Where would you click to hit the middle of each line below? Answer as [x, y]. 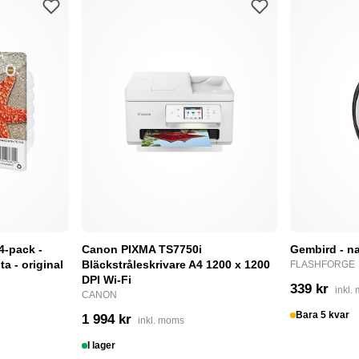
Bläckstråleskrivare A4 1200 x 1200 [176, 265]
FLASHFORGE [323, 265]
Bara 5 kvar [323, 315]
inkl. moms [161, 321]
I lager [102, 346]
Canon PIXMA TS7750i [142, 250]
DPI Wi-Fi [107, 280]
